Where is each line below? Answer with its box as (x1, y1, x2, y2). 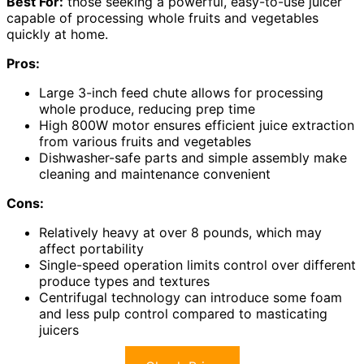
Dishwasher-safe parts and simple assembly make (39, 149, 347, 166)
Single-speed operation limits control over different (39, 256, 356, 273)
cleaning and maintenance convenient (39, 165, 271, 182)
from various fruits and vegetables (39, 132, 251, 149)
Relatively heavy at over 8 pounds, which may (39, 223, 322, 240)
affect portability (39, 240, 144, 257)
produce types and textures (39, 272, 210, 289)
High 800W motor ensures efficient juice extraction (39, 116, 354, 133)
